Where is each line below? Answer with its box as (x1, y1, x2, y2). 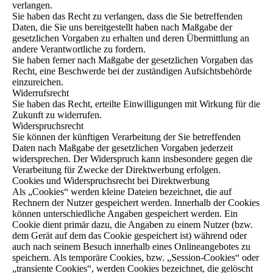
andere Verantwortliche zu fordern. (12, 44, 146, 54)
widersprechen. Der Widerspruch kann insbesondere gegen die (12, 154, 252, 164)
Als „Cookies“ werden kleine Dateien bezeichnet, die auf (12, 186, 232, 197)
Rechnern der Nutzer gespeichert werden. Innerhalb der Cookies (12, 197, 260, 208)
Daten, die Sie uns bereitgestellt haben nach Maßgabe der (12, 22, 232, 32)
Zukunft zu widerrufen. (12, 110, 102, 120)
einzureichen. (12, 77, 63, 87)
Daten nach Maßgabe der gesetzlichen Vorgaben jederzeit (12, 143, 233, 153)
